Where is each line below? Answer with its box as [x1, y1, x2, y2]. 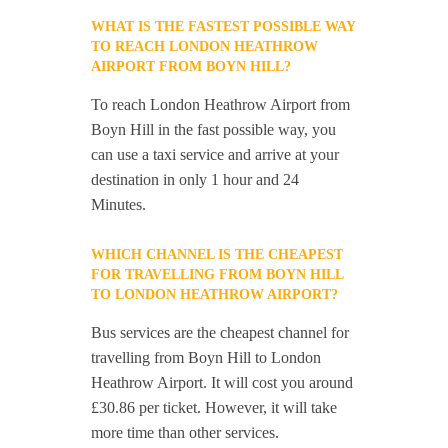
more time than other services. [91, 424, 280, 441]
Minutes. [91, 196, 147, 213]
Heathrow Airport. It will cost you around [91, 374, 354, 391]
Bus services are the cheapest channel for [91, 324, 350, 341]
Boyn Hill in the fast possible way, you [91, 121, 337, 138]
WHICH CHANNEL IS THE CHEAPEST [91, 247, 344, 262]
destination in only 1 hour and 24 [91, 171, 300, 188]
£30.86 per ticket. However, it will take [91, 399, 338, 416]
